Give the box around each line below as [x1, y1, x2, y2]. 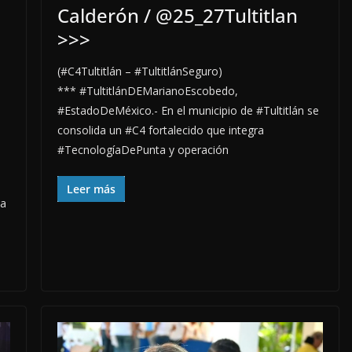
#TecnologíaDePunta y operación [57, 142, 229, 158]
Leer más [66, 181, 115, 197]
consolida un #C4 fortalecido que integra [57, 123, 264, 138]
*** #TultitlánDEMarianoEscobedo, [57, 83, 238, 99]
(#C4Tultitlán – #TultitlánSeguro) [57, 64, 222, 79]
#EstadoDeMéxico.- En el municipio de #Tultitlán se [57, 103, 319, 119]
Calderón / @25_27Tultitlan [57, 2, 298, 29]
